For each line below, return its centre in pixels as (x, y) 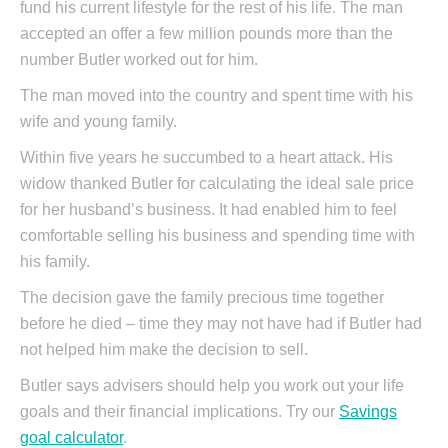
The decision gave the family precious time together (202, 298)
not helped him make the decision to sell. (164, 350)
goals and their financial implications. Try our (179, 412)
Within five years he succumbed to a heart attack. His (206, 158)
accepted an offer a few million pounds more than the (206, 34)
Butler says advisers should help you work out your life (212, 386)
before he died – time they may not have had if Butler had (221, 324)
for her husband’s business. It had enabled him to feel (208, 210)
